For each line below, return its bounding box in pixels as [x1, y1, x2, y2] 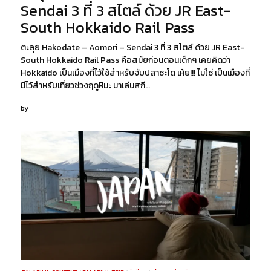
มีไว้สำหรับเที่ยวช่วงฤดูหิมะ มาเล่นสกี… [21, 79, 151, 92]
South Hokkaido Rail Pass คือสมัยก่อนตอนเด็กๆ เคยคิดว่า [21, 53, 231, 67]
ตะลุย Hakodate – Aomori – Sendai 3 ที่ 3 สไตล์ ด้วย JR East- [21, 41, 245, 54]
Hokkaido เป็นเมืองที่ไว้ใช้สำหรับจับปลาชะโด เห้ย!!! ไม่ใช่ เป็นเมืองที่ [21, 66, 250, 79]
